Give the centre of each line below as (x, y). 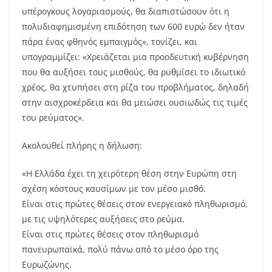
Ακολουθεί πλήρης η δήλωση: (82, 145)
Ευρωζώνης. (47, 264)
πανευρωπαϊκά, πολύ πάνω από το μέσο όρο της (120, 249)
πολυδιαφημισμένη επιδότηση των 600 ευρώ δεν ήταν (133, 26)
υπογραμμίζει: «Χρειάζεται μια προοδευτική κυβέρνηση (135, 57)
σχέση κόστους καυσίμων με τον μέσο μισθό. (114, 189)
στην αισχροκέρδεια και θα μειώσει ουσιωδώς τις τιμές (135, 102)
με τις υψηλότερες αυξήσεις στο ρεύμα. (103, 219)
